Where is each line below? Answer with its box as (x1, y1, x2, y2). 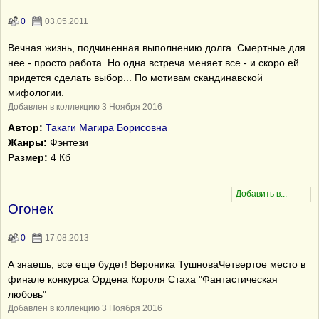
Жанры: (8, 137, 47, 148)
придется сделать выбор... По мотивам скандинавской (8, 72, 263, 83)
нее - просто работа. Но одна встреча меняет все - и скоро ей (8, 57, 299, 68)
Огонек (8, 202, 53, 216)
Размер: (8, 152, 48, 163)
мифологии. (8, 87, 64, 98)
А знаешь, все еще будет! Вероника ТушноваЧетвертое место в (8, 258, 305, 270)
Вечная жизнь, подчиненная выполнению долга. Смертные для (8, 42, 305, 53)
